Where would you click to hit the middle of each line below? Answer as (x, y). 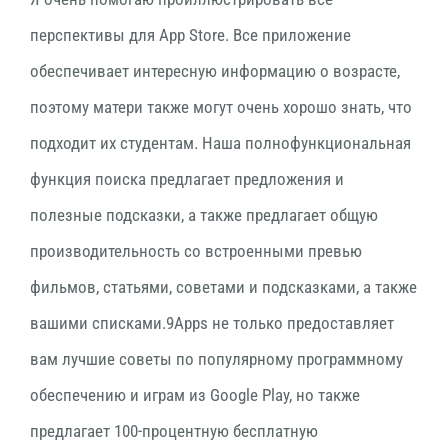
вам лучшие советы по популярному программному (216, 359)
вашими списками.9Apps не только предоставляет (212, 323)
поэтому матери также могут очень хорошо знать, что (221, 107)
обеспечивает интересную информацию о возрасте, (215, 71)
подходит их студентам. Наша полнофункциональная (220, 143)
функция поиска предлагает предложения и (187, 179)
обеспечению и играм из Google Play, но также (195, 395)
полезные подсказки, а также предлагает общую (204, 215)
